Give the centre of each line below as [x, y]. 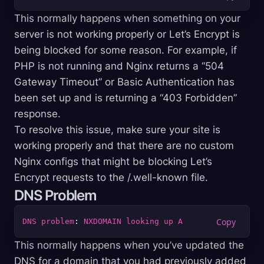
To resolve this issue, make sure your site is [117, 130]
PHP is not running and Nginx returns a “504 [119, 66]
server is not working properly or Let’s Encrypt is [127, 34]
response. [37, 114]
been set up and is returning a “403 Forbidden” [126, 98]
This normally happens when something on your [127, 18]
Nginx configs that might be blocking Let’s [113, 161]
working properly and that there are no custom [124, 146]
